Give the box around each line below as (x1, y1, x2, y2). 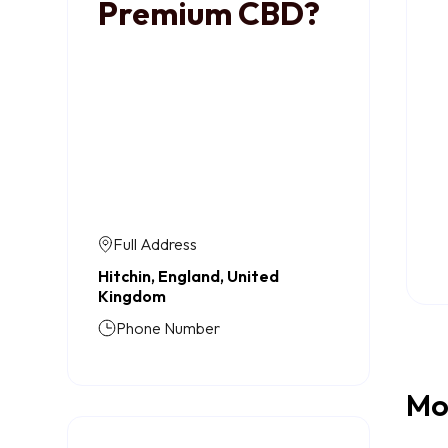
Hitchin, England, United (98, 266, 280, 286)
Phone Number (116, 318, 221, 338)
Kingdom (98, 286, 167, 306)
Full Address (113, 234, 198, 254)
